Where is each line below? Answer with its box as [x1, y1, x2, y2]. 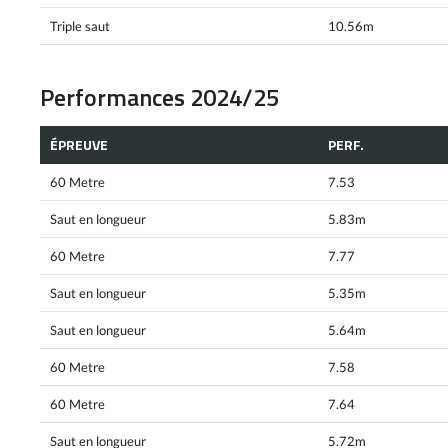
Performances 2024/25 [40, 78, 279, 115]
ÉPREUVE [50, 133, 108, 155]
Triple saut [50, 17, 110, 34]
